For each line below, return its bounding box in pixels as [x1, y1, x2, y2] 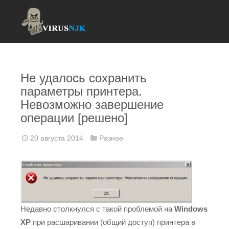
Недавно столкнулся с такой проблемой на [20, 204, 174, 213]
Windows [174, 204, 208, 213]
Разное [99, 134, 123, 142]
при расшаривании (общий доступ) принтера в [31, 218, 195, 226]
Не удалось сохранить [20, 71, 147, 85]
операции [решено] [20, 111, 128, 125]
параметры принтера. [20, 84, 142, 98]
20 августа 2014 [28, 134, 83, 142]
